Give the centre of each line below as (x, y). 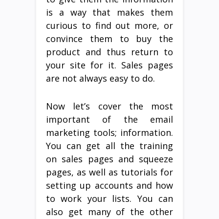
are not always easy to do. (100, 78)
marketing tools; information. (109, 132)
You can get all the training (109, 145)
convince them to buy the (109, 38)
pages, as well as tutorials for (109, 172)
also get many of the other (109, 211)
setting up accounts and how (109, 185)
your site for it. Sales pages (109, 65)
